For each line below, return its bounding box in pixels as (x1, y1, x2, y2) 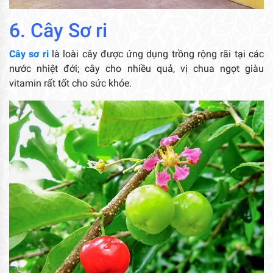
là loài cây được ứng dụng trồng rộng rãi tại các (51, 48, 264, 60)
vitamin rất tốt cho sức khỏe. (9, 77, 132, 90)
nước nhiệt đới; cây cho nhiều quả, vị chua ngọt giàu (9, 63, 264, 75)
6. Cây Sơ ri (9, 19, 107, 43)
